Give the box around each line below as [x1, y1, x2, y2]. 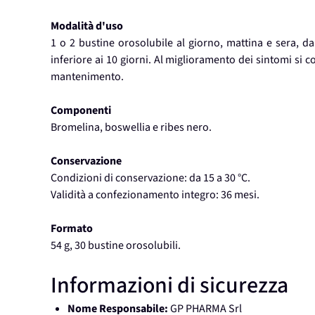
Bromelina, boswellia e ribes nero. [51, 120, 212, 136]
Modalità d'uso [51, 18, 123, 34]
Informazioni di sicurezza [51, 269, 288, 302]
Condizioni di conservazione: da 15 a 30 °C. [51, 170, 250, 186]
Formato [51, 221, 93, 237]
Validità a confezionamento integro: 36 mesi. [51, 187, 259, 203]
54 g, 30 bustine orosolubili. [51, 238, 181, 254]
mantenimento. [51, 69, 124, 85]
